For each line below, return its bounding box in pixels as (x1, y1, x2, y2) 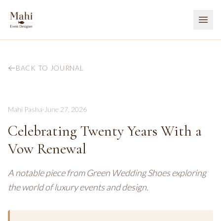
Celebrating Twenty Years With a (8, 122, 202, 140)
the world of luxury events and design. (8, 182, 148, 192)
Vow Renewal (8, 140, 86, 158)
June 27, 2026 (44, 105, 87, 113)
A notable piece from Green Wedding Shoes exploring (8, 167, 206, 178)
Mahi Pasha (8, 105, 42, 113)
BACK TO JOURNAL (16, 64, 84, 72)
